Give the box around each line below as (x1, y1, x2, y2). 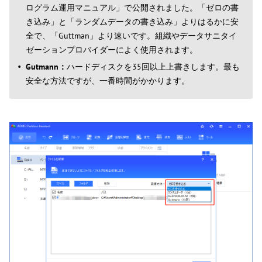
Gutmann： (26, 61, 67, 73)
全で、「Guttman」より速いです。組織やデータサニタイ (26, 30, 237, 42)
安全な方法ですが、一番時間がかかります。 (26, 75, 189, 87)
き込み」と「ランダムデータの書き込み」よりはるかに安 (26, 16, 239, 27)
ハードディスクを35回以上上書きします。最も (67, 61, 240, 73)
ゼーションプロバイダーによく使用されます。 (26, 44, 198, 56)
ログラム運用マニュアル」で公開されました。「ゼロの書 (26, 2, 239, 13)
